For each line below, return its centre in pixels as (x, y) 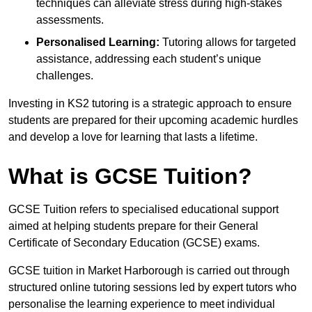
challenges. (65, 76)
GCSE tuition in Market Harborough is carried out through (149, 271)
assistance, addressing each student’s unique (149, 59)
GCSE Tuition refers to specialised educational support (143, 210)
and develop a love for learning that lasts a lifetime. (133, 137)
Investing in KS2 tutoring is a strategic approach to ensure (150, 104)
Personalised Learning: (98, 42)
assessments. (70, 20)
